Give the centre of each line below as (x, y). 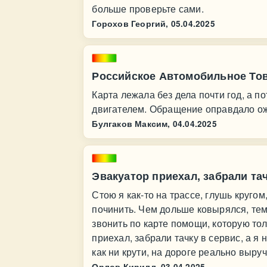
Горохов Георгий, (130, 24)
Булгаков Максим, (131, 124)
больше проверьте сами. (148, 9)
